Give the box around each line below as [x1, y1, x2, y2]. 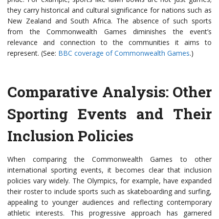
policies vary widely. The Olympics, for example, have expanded [7, 176, 212, 186]
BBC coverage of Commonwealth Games [58, 48, 190, 58]
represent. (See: [7, 48, 58, 58]
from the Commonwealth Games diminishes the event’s [7, 27, 212, 37]
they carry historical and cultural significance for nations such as [7, 5, 212, 15]
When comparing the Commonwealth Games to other [7, 154, 212, 164]
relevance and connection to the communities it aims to [7, 38, 212, 47]
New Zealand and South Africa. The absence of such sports [7, 16, 212, 26]
